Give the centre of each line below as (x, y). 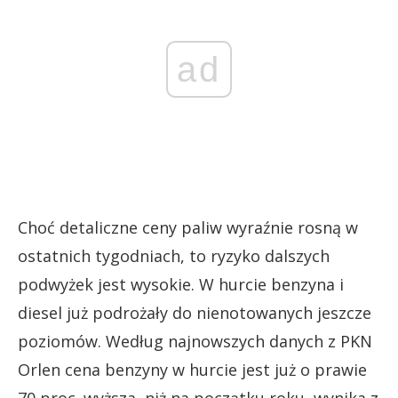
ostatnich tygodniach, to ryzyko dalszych (174, 256)
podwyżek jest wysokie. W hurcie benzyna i (181, 284)
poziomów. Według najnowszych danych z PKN (195, 341)
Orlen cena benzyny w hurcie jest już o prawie (192, 370)
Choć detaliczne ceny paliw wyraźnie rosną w (188, 227)
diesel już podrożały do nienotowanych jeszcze (195, 313)
